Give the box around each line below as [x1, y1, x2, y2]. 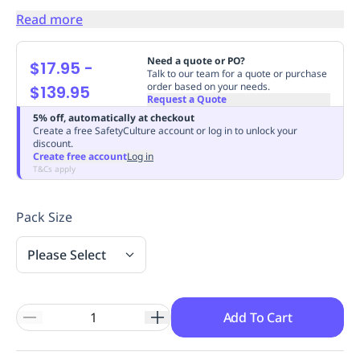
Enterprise [92, 27, 155, 44]
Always [215, 27, 257, 44]
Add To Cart [223, 308, 292, 326]
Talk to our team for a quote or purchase [146, 66, 327, 80]
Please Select [27, 245, 106, 264]
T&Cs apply [33, 162, 76, 174]
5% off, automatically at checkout [33, 110, 194, 125]
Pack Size [16, 207, 72, 226]
